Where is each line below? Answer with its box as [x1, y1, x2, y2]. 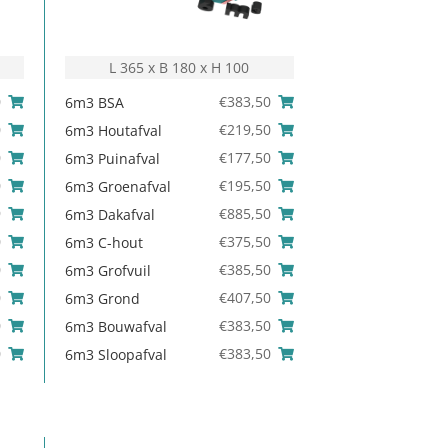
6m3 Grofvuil [64, 261, 151, 281]
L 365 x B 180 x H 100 [109, 58, 250, 78]
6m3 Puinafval [64, 149, 160, 169]
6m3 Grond [64, 289, 140, 309]
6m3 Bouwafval [64, 317, 167, 337]
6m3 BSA [64, 93, 124, 113]
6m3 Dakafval [64, 205, 155, 225]
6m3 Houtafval [64, 121, 162, 141]
